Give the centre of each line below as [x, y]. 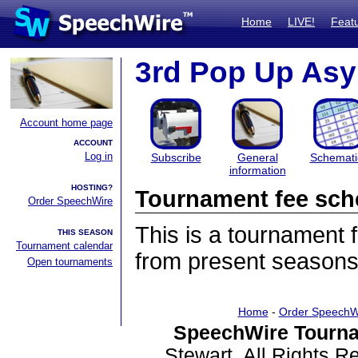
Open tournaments [70, 262]
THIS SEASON [85, 232]
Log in [99, 156]
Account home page [66, 123]
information [257, 170]
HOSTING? [92, 187]
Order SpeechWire [70, 201]
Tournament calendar [64, 246]
